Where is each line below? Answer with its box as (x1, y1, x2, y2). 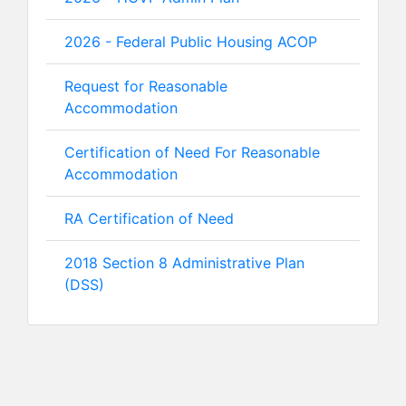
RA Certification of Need (64, 209, 234, 227)
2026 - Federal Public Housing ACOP (64, 33, 317, 51)
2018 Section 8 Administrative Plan (64, 254, 304, 272)
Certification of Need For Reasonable (64, 143, 320, 161)
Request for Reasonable (64, 77, 227, 95)
